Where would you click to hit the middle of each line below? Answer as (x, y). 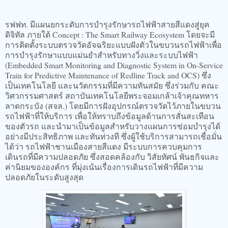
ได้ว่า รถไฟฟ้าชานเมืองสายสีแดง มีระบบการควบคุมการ (104, 146)
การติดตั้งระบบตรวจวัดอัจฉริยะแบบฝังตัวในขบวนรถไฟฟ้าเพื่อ (113, 44)
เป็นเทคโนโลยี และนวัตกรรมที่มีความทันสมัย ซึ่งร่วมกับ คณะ (112, 85)
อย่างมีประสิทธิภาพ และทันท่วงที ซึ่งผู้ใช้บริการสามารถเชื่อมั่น (113, 136)
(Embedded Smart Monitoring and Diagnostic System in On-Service (114, 65)
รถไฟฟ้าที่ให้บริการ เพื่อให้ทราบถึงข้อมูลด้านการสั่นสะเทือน (110, 116)
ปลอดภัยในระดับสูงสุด (44, 177)
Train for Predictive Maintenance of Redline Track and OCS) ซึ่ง (108, 75)
